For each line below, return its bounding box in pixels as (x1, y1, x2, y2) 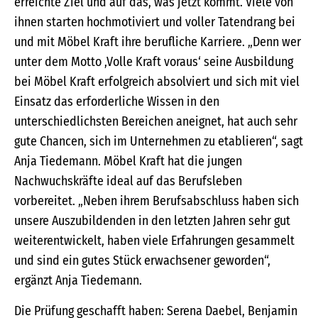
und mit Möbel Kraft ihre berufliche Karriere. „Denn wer (14, 34, 301, 50)
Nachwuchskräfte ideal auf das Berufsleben (14, 173, 242, 190)
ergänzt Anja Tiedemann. (14, 273, 142, 289)
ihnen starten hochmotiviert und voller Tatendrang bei (14, 14, 295, 31)
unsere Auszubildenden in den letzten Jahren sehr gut (14, 213, 290, 229)
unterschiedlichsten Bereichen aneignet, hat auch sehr (14, 114, 297, 130)
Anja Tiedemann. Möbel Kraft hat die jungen (14, 153, 242, 170)
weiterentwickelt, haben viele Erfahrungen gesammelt (14, 233, 295, 249)
